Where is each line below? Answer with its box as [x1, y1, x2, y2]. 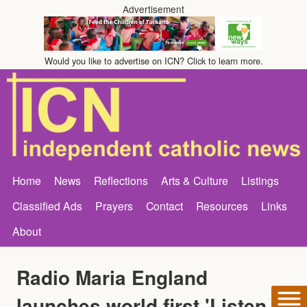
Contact [146, 197, 183, 213]
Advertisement [123, 2, 184, 16]
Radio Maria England [16, 262, 208, 291]
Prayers [95, 197, 133, 213]
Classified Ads [12, 197, 82, 213]
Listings [241, 172, 279, 188]
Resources [196, 197, 248, 213]
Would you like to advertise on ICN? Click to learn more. [44, 54, 263, 67]
